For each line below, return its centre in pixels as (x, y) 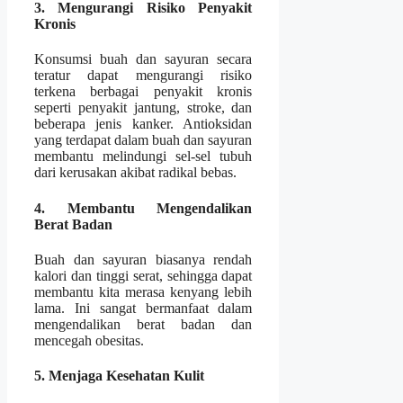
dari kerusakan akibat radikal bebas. (135, 173)
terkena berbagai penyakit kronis (143, 92)
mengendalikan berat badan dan (143, 324)
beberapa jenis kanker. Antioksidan (143, 124)
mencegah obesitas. (89, 340)
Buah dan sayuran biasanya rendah (143, 259)
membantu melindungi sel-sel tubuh (143, 157)
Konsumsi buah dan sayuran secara (143, 59)
